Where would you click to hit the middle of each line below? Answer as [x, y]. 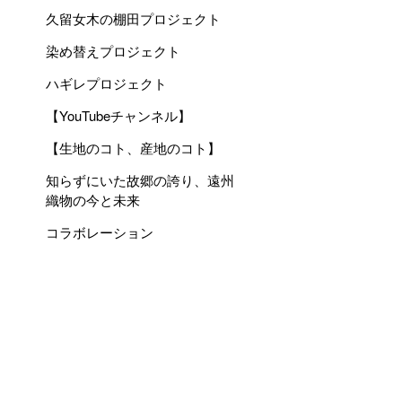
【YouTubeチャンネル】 [118, 115]
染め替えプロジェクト [113, 51]
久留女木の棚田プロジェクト [133, 18]
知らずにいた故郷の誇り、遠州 [140, 180]
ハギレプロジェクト [106, 83]
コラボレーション [100, 232]
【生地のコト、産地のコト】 [133, 148]
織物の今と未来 [93, 200]
